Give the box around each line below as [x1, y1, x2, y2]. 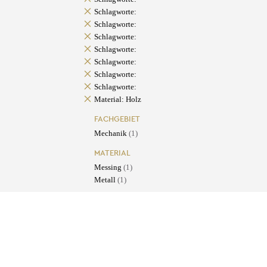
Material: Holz [94, 95, 141, 104]
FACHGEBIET [94, 114, 140, 125]
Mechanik [94, 129, 129, 138]
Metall [94, 175, 117, 185]
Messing [94, 163, 123, 172]
